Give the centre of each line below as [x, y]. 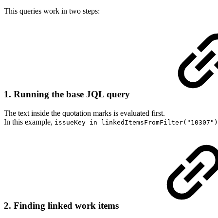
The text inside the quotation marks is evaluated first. [84, 113]
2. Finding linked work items [61, 205]
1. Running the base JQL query [67, 94]
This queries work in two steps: [52, 11]
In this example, [29, 122]
